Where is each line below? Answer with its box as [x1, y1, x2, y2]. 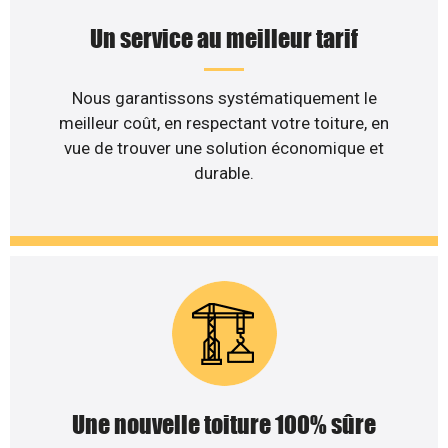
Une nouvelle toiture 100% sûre [72, 410, 376, 440]
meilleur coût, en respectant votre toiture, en [59, 112, 389, 133]
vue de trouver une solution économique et [64, 137, 384, 158]
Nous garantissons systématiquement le [71, 87, 377, 108]
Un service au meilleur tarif [90, 23, 358, 53]
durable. [194, 162, 254, 183]
